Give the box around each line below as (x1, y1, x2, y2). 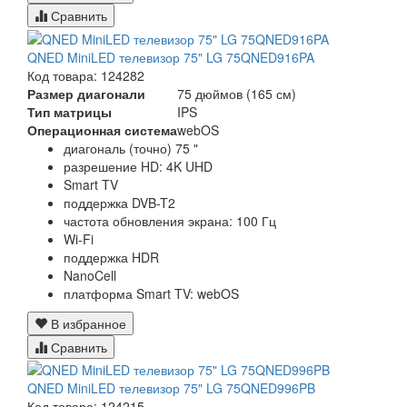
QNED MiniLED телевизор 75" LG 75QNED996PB (27, 378, 315, 397)
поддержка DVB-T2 (64, 193, 175, 212)
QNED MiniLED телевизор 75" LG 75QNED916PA (27, 47, 314, 66)
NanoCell (64, 265, 116, 284)
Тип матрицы (27, 102, 112, 121)
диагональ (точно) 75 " (64, 138, 198, 157)
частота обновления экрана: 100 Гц (64, 211, 276, 230)
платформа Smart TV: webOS (64, 283, 239, 303)
